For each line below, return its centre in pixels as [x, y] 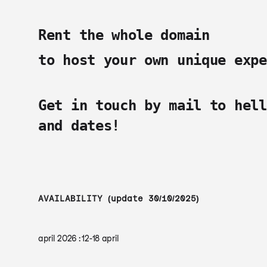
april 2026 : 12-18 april [79, 238]
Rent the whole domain [124, 35]
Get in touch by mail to [136, 105]
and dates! [79, 126]
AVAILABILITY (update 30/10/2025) [119, 198]
